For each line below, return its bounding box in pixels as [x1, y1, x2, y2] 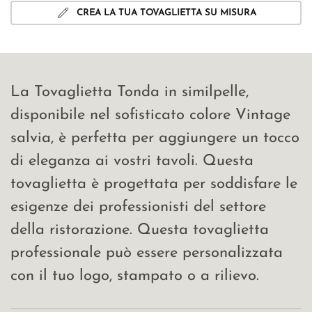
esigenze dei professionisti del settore [10, 198, 266, 215]
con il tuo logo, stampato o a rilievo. [10, 267, 259, 284]
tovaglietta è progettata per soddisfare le [10, 175, 297, 192]
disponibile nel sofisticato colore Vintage [10, 107, 290, 123]
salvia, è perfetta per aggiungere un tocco [10, 130, 299, 146]
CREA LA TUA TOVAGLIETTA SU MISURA [77, 8, 256, 17]
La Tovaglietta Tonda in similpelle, [10, 84, 249, 100]
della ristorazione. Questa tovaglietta [10, 221, 269, 238]
